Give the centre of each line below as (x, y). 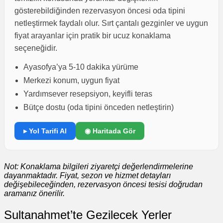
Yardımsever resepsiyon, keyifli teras (88, 94)
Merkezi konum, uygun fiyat (71, 80)
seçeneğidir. (36, 48)
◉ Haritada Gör (110, 131)
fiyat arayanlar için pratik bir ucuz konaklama (93, 35)
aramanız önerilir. (34, 193)
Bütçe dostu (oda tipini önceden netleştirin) (99, 107)
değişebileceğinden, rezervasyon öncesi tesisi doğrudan (103, 184)
